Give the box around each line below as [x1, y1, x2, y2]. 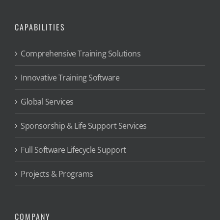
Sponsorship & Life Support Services [21, 120, 147, 131]
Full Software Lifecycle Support [21, 144, 126, 155]
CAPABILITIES [15, 21, 65, 33]
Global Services [21, 96, 74, 107]
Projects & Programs [21, 168, 93, 179]
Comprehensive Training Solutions [21, 48, 140, 59]
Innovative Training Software [21, 72, 119, 83]
